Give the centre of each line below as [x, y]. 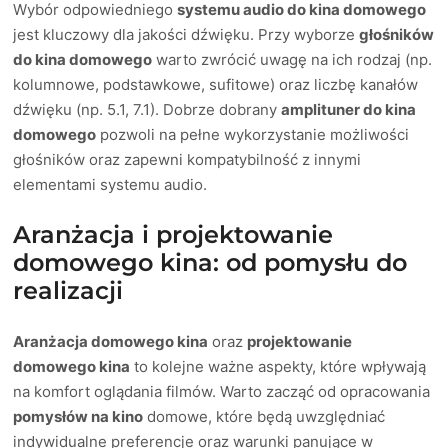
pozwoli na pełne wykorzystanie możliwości [253, 134]
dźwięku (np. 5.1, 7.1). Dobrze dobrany [147, 109]
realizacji [68, 290]
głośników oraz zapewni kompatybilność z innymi [187, 159]
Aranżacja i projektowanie [173, 234]
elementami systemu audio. [110, 184]
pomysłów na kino [78, 416]
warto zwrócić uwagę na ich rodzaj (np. [292, 59]
